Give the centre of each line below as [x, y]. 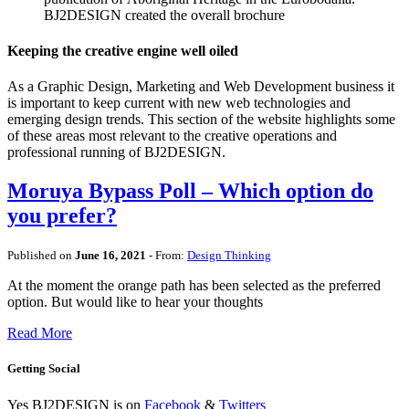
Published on [41, 256]
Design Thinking [229, 256]
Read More [40, 333]
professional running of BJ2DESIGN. [116, 152]
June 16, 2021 [110, 256]
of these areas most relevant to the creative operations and [172, 136]
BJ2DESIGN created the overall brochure [164, 15]
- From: [167, 256]
